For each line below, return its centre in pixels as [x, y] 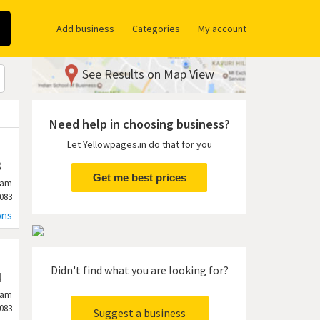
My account [222, 29]
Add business [85, 29]
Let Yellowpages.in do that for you [139, 144]
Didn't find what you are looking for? [139, 270]
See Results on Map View [148, 74]
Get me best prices [139, 177]
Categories [156, 29]
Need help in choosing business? [139, 124]
